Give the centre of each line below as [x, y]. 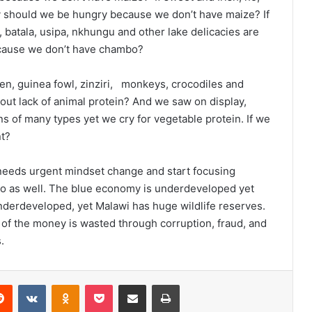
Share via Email [157, 284]
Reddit [26, 284]
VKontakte [68, 284]
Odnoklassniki [109, 284]
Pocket [127, 284]
